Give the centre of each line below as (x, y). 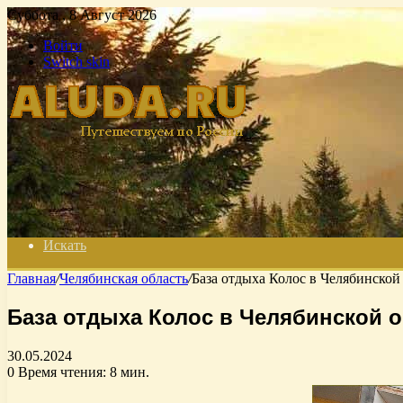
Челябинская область (124, 278)
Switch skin (76, 62)
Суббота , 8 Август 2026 (82, 15)
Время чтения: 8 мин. (82, 372)
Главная (31, 278)
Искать (65, 245)
